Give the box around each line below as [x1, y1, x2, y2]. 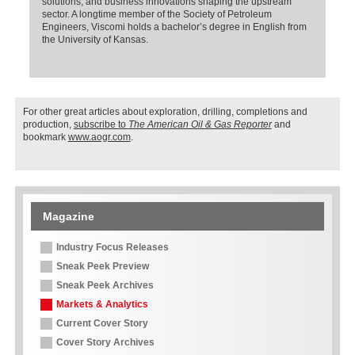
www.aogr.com [67, 132, 131, 143]
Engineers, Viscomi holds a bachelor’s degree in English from [41, 21, 307, 33]
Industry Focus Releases [55, 242, 169, 254]
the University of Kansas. [41, 34, 148, 46]
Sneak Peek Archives [55, 280, 154, 292]
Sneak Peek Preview [55, 261, 149, 273]
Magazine [42, 210, 94, 223]
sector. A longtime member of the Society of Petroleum [41, 9, 272, 21]
